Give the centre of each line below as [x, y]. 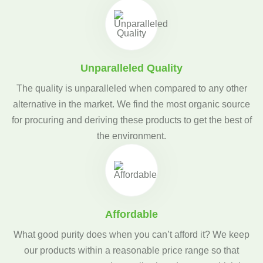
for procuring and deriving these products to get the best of [131, 120]
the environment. [131, 136]
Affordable [131, 214]
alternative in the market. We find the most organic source [131, 104]
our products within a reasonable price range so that [131, 250]
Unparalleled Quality [131, 68]
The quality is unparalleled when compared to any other [131, 88]
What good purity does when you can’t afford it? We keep [131, 234]
